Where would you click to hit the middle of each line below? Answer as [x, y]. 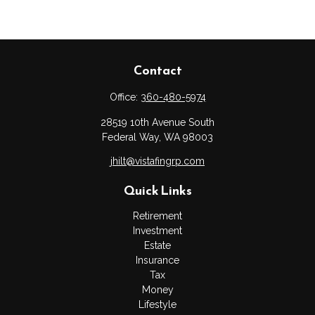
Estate [157, 245]
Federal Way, [131, 137]
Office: [125, 97]
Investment [157, 231]
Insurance [157, 260]
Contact [157, 70]
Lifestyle [157, 304]
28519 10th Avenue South [157, 122]
